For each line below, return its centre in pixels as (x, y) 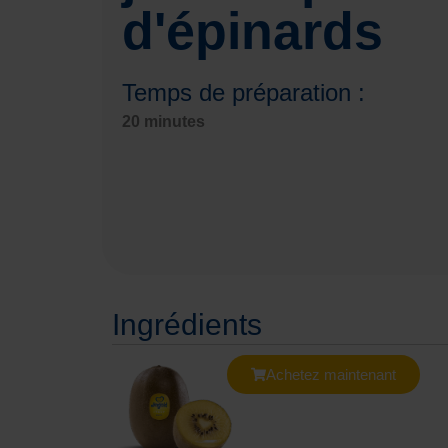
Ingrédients (187, 325)
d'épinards (252, 31)
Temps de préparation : (243, 93)
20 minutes (163, 122)
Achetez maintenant (331, 375)
